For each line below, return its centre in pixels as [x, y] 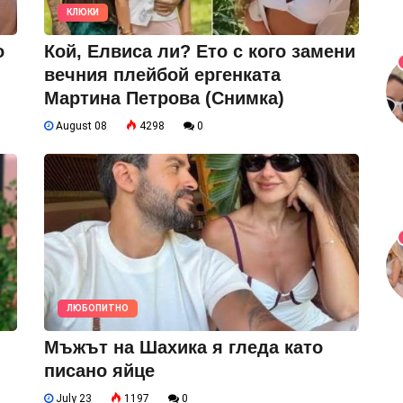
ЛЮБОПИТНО [98, 308]
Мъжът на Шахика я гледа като [184, 347]
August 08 [80, 125]
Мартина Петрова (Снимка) [164, 98]
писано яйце [99, 370]
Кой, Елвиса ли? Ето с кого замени [200, 51]
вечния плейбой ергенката [162, 74]
